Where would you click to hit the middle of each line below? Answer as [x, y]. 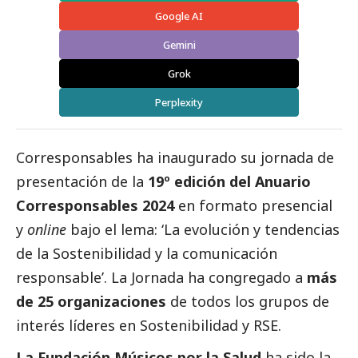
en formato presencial [253, 206]
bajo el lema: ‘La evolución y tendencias [203, 230]
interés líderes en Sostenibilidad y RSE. [149, 326]
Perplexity [179, 103]
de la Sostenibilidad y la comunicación [147, 254]
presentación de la [82, 182]
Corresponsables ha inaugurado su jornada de [175, 158]
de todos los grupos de [250, 302]
